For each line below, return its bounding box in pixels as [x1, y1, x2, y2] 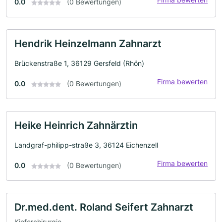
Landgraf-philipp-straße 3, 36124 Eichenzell [14, 141, 158, 149]
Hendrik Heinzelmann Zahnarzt [14, 38, 162, 50]
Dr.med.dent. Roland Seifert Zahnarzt [14, 201, 193, 213]
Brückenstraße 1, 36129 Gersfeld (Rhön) [14, 59, 144, 67]
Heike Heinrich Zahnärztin [14, 119, 138, 131]
